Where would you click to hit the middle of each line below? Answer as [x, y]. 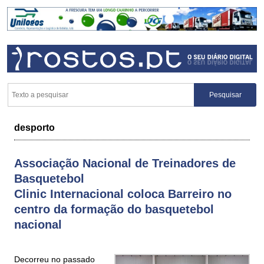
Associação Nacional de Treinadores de [125, 163]
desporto [34, 128]
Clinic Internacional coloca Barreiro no [123, 194]
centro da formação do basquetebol [114, 209]
